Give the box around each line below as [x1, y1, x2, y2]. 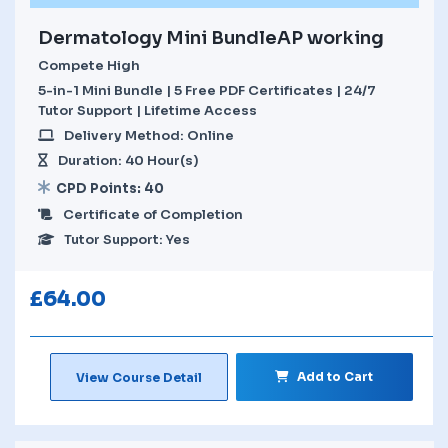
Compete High [38, 56, 140, 74]
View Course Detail [75, 369, 202, 385]
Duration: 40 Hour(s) [58, 151, 199, 169]
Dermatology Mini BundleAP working [38, 26, 384, 49]
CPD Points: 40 [56, 179, 164, 197]
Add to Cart [297, 368, 374, 384]
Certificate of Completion [63, 205, 243, 223]
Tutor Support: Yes [64, 230, 190, 248]
